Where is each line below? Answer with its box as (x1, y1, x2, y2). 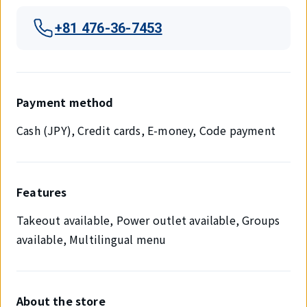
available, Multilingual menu (16, 231, 167, 247)
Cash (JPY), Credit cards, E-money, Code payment (16, 122, 276, 138)
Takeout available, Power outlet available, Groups (16, 212, 280, 228)
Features (16, 184, 67, 200)
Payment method (16, 94, 114, 110)
